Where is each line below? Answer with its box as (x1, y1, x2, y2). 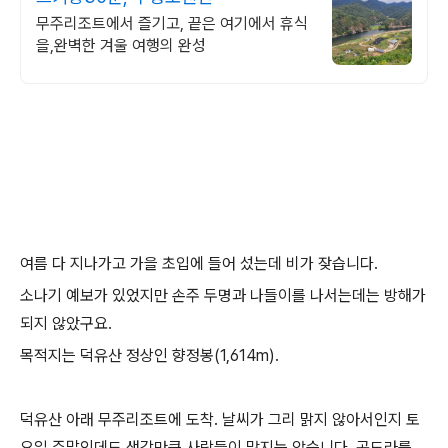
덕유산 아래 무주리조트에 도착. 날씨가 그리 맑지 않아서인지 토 (20, 410, 420, 429)
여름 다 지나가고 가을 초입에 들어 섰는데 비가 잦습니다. (20, 254, 378, 273)
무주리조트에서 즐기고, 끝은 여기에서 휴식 (36, 14, 308, 33)
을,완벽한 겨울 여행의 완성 (36, 36, 206, 55)
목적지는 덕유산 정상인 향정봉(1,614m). (20, 346, 279, 365)
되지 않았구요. (20, 314, 112, 333)
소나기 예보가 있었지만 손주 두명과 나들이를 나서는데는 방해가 (20, 286, 426, 305)
